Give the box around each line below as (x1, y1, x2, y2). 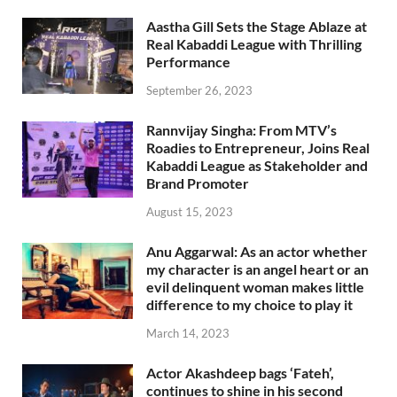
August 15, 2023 (146, 204, 233, 219)
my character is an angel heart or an (146, 260, 369, 277)
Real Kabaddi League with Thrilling (146, 35, 362, 53)
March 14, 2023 (146, 325, 230, 340)
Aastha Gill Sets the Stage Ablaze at (146, 18, 367, 35)
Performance (146, 53, 230, 71)
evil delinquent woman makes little (146, 277, 364, 295)
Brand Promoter (146, 175, 249, 192)
